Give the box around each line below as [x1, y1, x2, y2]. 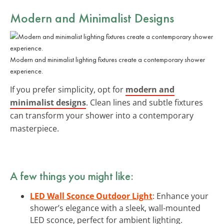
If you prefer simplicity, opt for [10, 83, 125, 95]
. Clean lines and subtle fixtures [86, 96, 203, 108]
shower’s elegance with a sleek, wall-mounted [30, 202, 200, 213]
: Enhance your [152, 190, 208, 201]
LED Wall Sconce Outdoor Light [30, 190, 152, 201]
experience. [10, 66, 43, 75]
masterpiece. [10, 122, 59, 134]
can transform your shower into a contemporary [10, 109, 193, 121]
